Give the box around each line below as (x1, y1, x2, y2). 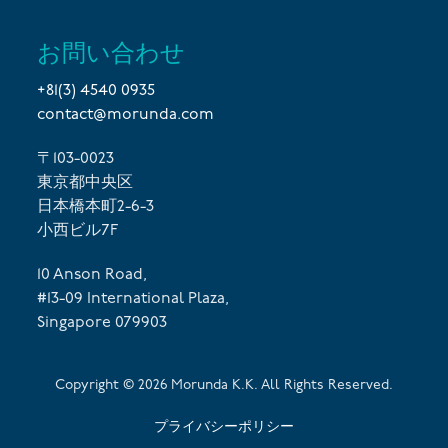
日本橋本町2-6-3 (37, 199, 155, 215)
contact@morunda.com (37, 107, 215, 123)
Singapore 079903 (37, 315, 168, 331)
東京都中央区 (37, 175, 134, 191)
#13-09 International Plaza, (37, 291, 230, 307)
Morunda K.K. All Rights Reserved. (167, 378, 393, 393)
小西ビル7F (37, 223, 119, 239)
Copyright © (55, 378, 138, 393)
